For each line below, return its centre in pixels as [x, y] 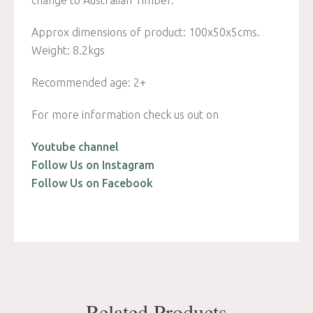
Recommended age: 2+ [89, 82]
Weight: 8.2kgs [68, 50]
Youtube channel [75, 146]
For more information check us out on [125, 114]
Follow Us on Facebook [92, 183]
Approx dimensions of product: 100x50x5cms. [146, 32]
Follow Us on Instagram [93, 165]
